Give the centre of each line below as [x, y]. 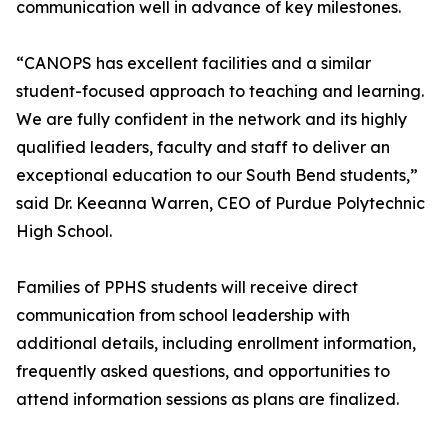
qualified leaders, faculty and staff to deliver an [203, 147]
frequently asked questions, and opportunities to [203, 371]
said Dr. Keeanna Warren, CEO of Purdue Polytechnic [220, 203]
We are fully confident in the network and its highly [211, 119]
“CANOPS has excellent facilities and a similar [193, 63]
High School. [64, 231]
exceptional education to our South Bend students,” [217, 175]
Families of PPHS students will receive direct [187, 287]
